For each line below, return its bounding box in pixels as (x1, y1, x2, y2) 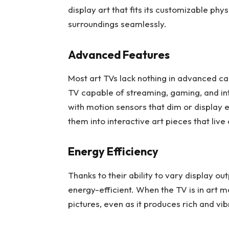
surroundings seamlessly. (67, 18, 167, 30)
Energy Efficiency (67, 144, 158, 159)
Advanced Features (67, 47, 170, 62)
